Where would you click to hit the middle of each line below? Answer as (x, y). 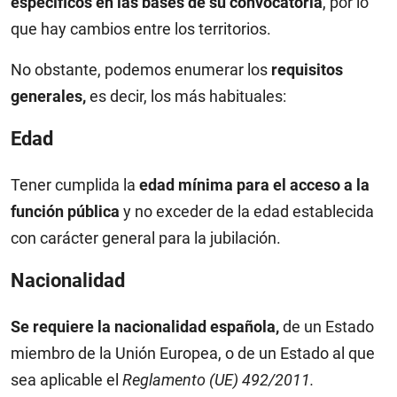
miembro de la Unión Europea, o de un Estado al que (193, 353)
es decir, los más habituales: (186, 96)
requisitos (307, 69)
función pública (65, 211)
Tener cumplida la (75, 184)
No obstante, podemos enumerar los (141, 69)
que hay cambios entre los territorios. (141, 28)
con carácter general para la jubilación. (146, 237)
